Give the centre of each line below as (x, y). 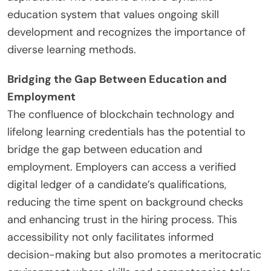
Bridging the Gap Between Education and (117, 80)
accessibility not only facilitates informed (110, 237)
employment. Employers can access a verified (122, 167)
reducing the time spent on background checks (125, 202)
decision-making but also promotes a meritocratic (134, 255)
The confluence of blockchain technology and (121, 115)
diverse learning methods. (72, 50)
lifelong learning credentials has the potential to (126, 132)
